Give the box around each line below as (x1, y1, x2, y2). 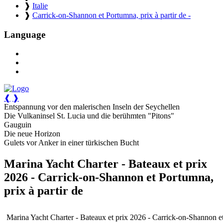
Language (4, 29, 45, 40)
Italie (32, 1, 48, 10)
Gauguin (4, 120, 31, 129)
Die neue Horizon (4, 129, 60, 138)
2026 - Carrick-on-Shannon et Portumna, (4, 171, 214, 184)
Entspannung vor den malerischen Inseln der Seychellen (4, 103, 180, 111)
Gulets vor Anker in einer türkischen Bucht (4, 138, 139, 147)
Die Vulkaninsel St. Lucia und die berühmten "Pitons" (4, 111, 174, 120)
